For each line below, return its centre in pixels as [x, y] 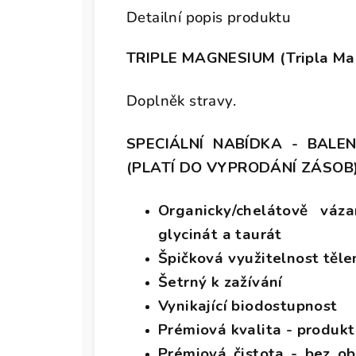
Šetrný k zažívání [221, 282]
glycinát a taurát [220, 234]
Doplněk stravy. [181, 101]
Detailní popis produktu [209, 17]
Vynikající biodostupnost [248, 306]
